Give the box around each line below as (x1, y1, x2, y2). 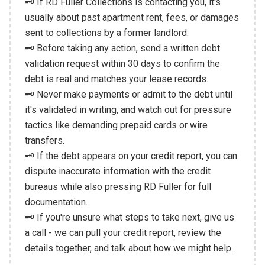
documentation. (24, 196, 88, 208)
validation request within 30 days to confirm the (24, 57, 220, 69)
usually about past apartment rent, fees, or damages (24, 11, 239, 23)
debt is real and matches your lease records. (24, 73, 208, 85)
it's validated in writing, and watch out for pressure (24, 104, 231, 115)
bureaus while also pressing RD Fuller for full (24, 180, 211, 192)
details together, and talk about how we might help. (24, 242, 233, 254)
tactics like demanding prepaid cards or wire (24, 119, 208, 131)
